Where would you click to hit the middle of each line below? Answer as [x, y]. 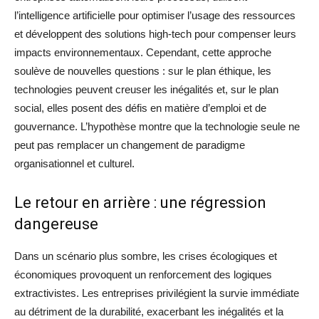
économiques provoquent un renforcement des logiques [143, 275]
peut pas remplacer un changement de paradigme [130, 145]
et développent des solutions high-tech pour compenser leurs [155, 34]
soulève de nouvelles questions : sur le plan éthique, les [143, 71]
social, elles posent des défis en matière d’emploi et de [140, 108]
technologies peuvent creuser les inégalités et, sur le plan [146, 90]
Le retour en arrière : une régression [140, 203]
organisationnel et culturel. [74, 164]
